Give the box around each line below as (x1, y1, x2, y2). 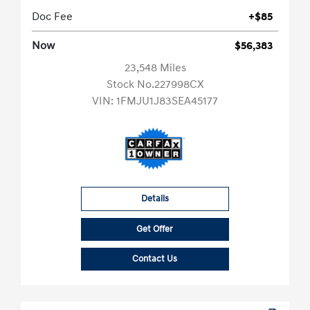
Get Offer (136, 224, 174, 235)
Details (140, 193, 169, 205)
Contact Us (132, 253, 178, 265)
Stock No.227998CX (106, 77, 204, 92)
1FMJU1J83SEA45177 (116, 94, 218, 109)
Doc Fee (32, 10, 73, 24)
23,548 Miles (124, 61, 186, 75)
